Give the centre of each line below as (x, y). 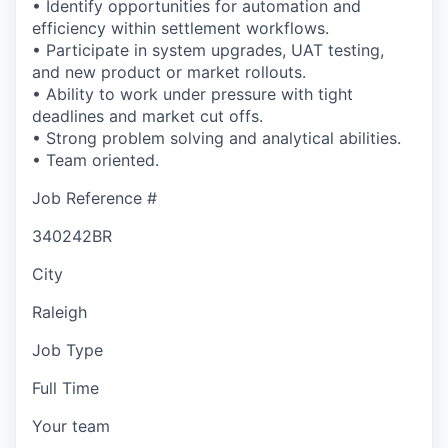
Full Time (65, 387)
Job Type (67, 349)
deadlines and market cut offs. (147, 115)
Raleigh (59, 311)
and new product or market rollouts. (169, 71)
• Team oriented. (95, 159)
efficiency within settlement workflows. (180, 27)
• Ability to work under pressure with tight (192, 93)
